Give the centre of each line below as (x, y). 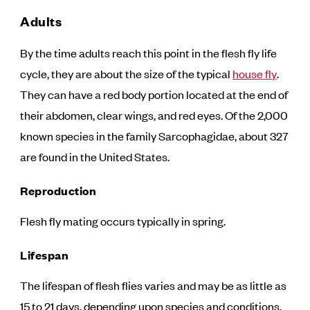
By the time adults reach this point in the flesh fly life (149, 53)
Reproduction (58, 191)
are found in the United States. (95, 156)
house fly (255, 73)
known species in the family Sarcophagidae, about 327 (155, 136)
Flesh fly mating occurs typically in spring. (123, 221)
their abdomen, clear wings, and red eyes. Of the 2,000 (154, 115)
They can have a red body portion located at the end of (154, 94)
